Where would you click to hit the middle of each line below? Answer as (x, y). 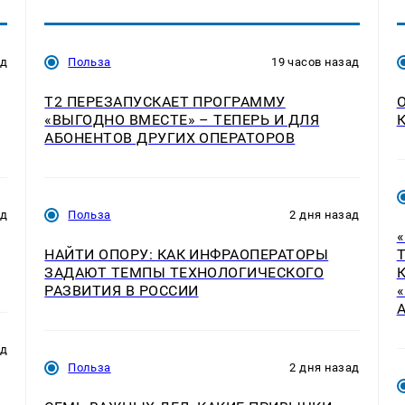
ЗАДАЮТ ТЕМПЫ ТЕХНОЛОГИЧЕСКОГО (184, 273)
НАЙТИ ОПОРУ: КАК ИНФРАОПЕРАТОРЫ (187, 255)
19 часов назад (316, 62)
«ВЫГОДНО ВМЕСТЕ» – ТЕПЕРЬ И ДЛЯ (182, 120)
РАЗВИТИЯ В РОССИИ (122, 291)
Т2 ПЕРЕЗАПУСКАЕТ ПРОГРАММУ (165, 102)
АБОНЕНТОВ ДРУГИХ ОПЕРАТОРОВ (170, 138)
